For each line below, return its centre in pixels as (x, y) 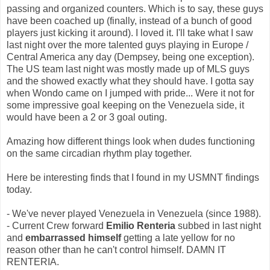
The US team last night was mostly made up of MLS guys (128, 69)
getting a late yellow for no (178, 237)
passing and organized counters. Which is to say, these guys (135, 8)
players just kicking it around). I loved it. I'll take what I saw (130, 33)
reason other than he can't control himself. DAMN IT (116, 250)
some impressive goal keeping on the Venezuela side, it (125, 105)
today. (19, 189)
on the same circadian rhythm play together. (99, 153)
